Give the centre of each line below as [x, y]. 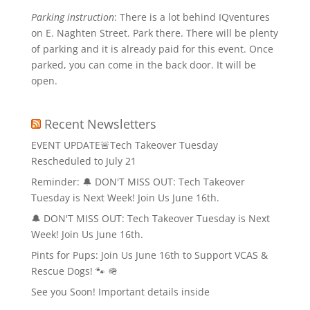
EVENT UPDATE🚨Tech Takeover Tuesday [124, 145]
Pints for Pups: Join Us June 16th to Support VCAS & [149, 255]
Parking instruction [72, 17]
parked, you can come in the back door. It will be [143, 65]
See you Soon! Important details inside [120, 292]
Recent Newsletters [100, 124]
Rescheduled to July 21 [83, 161]
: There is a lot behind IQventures [192, 17]
